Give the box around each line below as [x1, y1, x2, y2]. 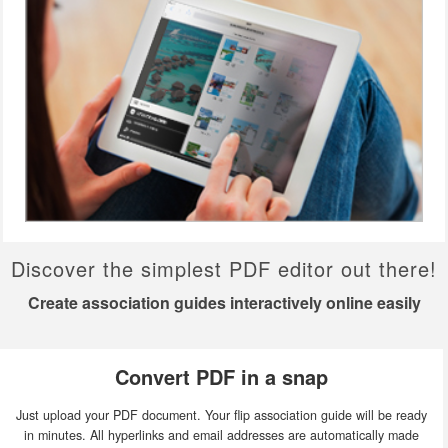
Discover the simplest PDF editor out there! [11, 254, 437, 283]
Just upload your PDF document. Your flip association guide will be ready [16, 406, 427, 424]
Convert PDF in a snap [115, 362, 328, 391]
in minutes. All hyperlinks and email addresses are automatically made [24, 426, 419, 444]
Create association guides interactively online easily [27, 291, 421, 314]
